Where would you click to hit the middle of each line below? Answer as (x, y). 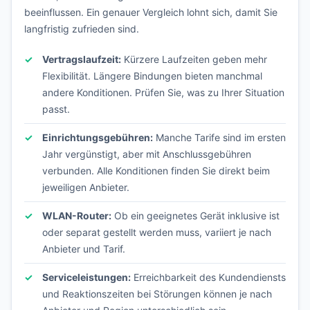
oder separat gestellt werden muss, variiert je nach (157, 232)
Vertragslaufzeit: (82, 59)
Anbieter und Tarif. (84, 249)
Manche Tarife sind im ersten (219, 137)
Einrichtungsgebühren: (98, 137)
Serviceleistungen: (86, 277)
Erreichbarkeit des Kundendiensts (208, 277)
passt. (56, 109)
